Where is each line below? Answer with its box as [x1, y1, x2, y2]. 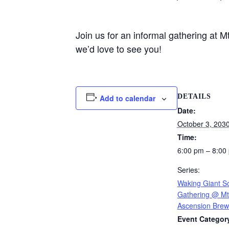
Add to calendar [99, 93, 155, 104]
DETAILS [177, 92, 211, 100]
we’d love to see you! [76, 42, 162, 56]
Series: [177, 164, 200, 175]
